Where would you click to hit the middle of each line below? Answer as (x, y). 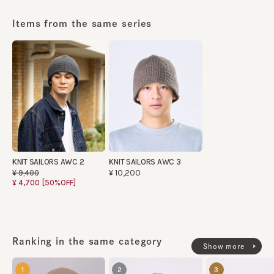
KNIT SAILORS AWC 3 (145, 162)
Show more (224, 246)
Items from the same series (82, 23)
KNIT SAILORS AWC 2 (48, 162)
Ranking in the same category (87, 242)
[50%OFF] (59, 183)
